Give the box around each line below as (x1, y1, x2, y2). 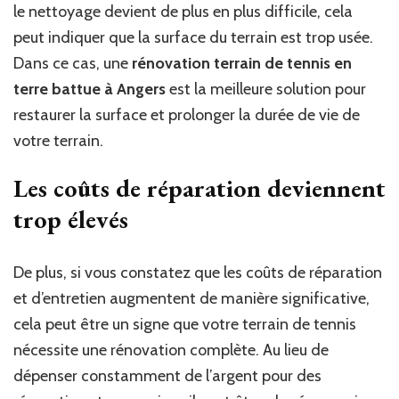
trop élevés (13, 202, 128, 235)
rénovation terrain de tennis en (132, 53, 352, 73)
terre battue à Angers (13, 78, 166, 99)
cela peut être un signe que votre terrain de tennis (13, 313, 356, 334)
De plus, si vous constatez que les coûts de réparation (13, 262, 382, 282)
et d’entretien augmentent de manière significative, (13, 288, 370, 308)
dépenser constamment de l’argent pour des (13, 365, 322, 386)
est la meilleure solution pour (166, 78, 366, 99)
